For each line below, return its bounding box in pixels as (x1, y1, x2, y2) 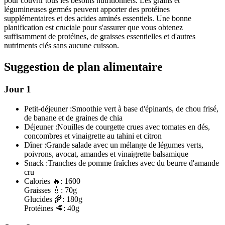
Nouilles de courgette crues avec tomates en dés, (57, 123, 210, 132)
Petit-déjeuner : (24, 104, 72, 114)
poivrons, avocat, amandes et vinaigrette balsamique (24, 150, 188, 159)
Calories (24, 177, 52, 186)
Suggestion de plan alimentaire (4, 60, 163, 74)
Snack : (24, 159, 48, 168)
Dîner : (24, 141, 46, 150)
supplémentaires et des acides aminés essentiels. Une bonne (4, 14, 191, 23)
